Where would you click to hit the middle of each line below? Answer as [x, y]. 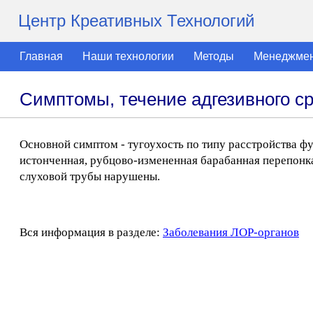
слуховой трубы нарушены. [90, 176]
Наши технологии [128, 56]
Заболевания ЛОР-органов [231, 232]
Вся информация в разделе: [91, 232]
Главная [41, 56]
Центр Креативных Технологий [136, 21]
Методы [214, 56]
